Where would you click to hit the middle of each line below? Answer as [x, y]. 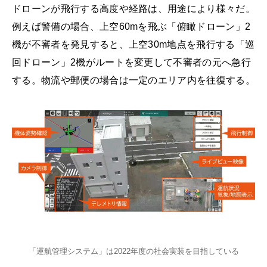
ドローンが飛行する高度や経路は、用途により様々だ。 [133, 8]
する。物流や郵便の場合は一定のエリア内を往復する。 [134, 80]
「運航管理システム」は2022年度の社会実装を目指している [133, 252]
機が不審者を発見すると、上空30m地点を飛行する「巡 [133, 44]
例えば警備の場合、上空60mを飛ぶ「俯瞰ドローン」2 [131, 26]
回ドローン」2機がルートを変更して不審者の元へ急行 [131, 62]
